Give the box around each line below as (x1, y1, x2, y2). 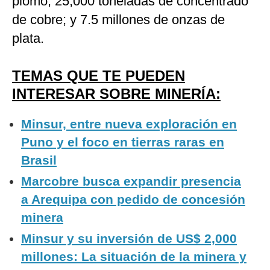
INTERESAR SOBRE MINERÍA (12, 86, 216, 102)
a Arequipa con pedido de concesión (21, 192, 245, 207)
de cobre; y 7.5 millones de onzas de (12, 12, 225, 28)
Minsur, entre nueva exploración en (21, 117, 237, 131)
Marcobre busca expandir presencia (21, 174, 241, 189)
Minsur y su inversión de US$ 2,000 (21, 231, 237, 246)
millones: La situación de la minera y (21, 250, 246, 264)
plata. (12, 31, 44, 46)
